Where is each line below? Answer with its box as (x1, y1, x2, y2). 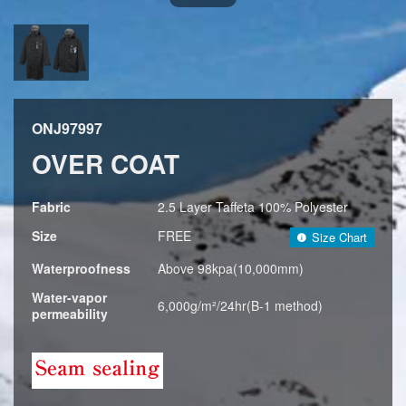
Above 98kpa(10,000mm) (158, 258, 304, 277)
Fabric (32, 197, 71, 216)
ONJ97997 (32, 118, 102, 139)
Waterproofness (32, 258, 130, 277)
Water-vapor (32, 287, 107, 306)
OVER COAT (32, 144, 179, 182)
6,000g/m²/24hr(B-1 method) (158, 295, 323, 314)
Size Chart (312, 227, 367, 246)
